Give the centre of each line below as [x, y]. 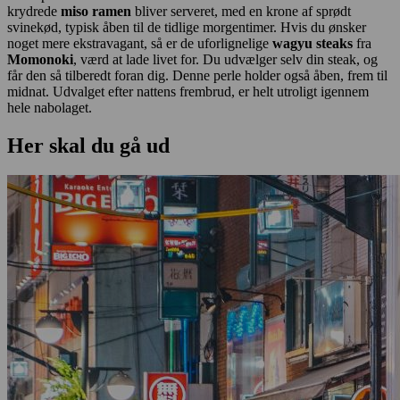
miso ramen [96, 11]
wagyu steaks [312, 43]
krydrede [34, 11]
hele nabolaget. [50, 107]
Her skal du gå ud [88, 145]
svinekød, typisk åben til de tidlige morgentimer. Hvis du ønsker [187, 27]
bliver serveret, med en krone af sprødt [241, 11]
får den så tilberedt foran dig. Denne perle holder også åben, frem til [197, 75]
